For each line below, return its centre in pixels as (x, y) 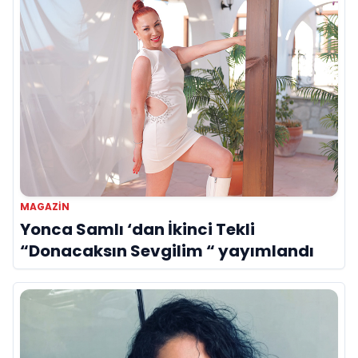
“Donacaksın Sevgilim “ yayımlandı (167, 251)
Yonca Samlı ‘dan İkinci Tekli (137, 229)
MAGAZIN (45, 206)
